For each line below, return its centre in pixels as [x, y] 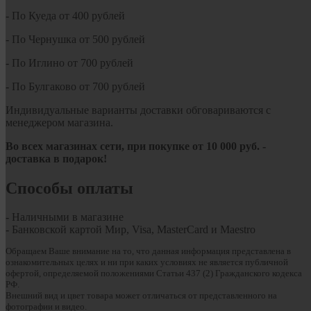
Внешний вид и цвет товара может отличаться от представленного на [141, 295]
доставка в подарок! [56, 158]
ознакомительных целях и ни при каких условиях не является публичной [147, 262]
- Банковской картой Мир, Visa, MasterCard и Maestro [131, 230]
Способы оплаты [69, 188]
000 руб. [240, 146]
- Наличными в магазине [65, 217]
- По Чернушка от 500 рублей [75, 39]
